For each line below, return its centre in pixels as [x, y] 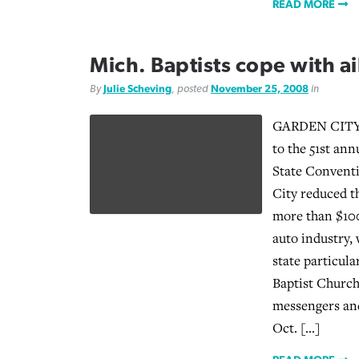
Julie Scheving [137, 89]
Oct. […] [296, 328]
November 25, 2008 [260, 89]
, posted [191, 89]
